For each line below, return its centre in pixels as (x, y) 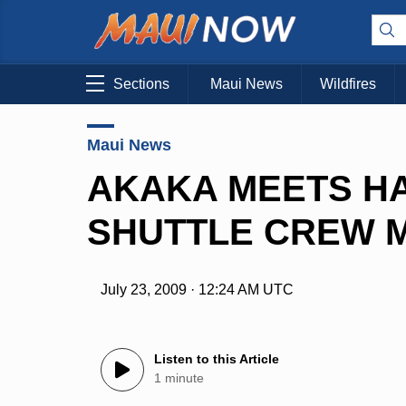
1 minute (179, 378)
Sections (141, 84)
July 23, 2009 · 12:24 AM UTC (198, 290)
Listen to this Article (217, 359)
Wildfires (348, 84)
